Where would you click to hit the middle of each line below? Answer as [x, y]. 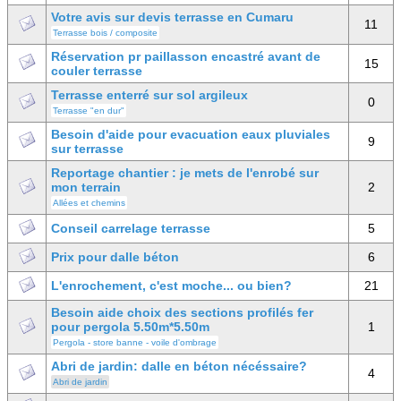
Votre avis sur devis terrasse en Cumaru [172, 17]
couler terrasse [97, 71]
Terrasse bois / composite [105, 33]
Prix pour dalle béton [115, 257]
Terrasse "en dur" [89, 111]
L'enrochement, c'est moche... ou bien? [171, 286]
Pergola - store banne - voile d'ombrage [135, 342]
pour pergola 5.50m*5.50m [130, 327]
